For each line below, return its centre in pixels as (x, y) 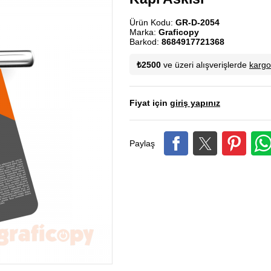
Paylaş (142, 143)
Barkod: (145, 42)
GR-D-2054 (198, 22)
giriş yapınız (195, 103)
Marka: (144, 32)
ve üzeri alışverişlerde (205, 65)
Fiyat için (150, 103)
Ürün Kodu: (152, 22)
